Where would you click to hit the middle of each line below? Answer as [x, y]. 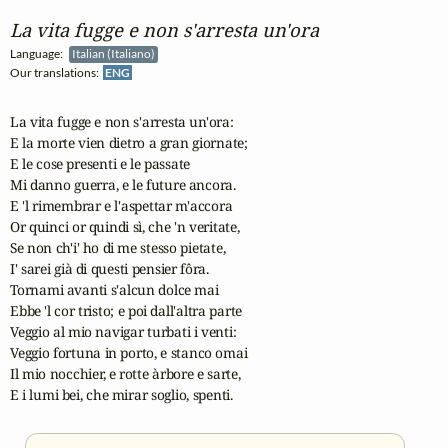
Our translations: [56, 73]
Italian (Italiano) [115, 54]
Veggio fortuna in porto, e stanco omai [129, 352]
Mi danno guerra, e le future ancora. [123, 184]
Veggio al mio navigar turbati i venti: [123, 331]
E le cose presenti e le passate [100, 163]
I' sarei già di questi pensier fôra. [109, 268]
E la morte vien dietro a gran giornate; [129, 142]
